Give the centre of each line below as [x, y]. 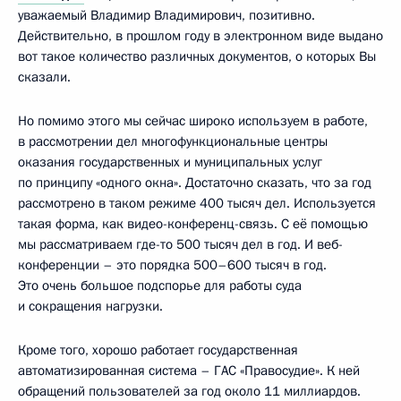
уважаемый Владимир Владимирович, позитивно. [166, 16]
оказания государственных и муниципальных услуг [170, 162]
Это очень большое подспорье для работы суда [160, 286]
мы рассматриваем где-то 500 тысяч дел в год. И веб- [180, 245]
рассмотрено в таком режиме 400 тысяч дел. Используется [197, 204]
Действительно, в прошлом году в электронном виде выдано [200, 36]
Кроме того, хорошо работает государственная [158, 350]
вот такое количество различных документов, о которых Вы [197, 57]
